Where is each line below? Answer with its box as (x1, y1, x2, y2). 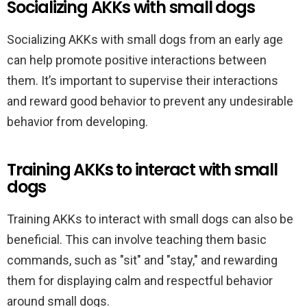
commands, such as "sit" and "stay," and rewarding (7, 253, 278, 267)
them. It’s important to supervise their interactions (7, 73, 278, 88)
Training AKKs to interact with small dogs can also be (7, 212, 293, 226)
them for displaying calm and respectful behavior (7, 273, 273, 288)
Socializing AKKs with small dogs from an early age (7, 32, 283, 47)
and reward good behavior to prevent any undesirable (7, 94, 293, 108)
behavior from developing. (7, 114, 148, 129)
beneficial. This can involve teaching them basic (7, 232, 267, 247)
